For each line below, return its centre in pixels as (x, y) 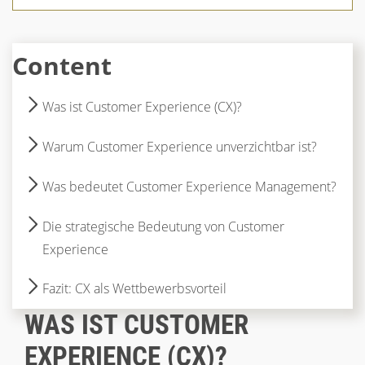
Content (62, 66)
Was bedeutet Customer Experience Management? (189, 187)
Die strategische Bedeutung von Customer (163, 226)
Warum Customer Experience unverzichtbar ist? (179, 147)
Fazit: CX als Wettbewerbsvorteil (134, 288)
